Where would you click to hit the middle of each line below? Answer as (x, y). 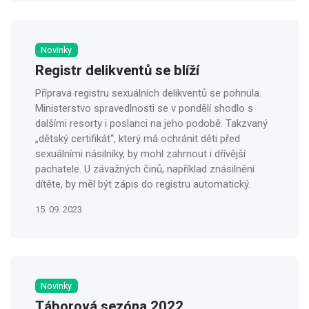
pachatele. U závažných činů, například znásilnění (145, 169)
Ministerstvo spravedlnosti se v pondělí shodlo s (144, 108)
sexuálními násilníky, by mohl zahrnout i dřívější (140, 153)
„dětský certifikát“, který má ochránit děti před (138, 138)
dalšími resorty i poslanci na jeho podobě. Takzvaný (151, 123)
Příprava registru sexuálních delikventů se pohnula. (148, 93)
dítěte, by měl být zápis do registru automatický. (143, 184)
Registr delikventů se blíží (117, 71)
